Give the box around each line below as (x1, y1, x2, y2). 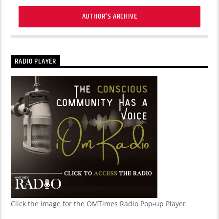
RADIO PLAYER (15, 55, 57, 68)
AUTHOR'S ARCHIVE (82, 10, 137, 23)
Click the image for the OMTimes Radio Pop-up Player (11, 198, 186, 208)
